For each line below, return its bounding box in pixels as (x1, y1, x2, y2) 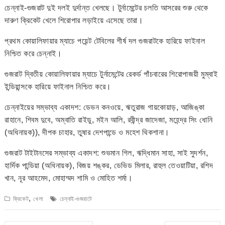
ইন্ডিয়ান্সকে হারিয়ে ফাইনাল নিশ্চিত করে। (5, 82, 111, 91)
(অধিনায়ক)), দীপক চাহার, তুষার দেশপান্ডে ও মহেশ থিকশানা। (5, 128, 170, 137)
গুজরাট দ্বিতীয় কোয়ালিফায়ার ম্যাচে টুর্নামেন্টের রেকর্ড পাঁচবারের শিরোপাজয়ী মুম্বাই (5, 69, 218, 78)
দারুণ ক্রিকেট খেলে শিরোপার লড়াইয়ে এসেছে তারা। (5, 16, 144, 25)
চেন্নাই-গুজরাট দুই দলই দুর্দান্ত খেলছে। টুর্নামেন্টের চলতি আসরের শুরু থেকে (5, 3, 208, 12)
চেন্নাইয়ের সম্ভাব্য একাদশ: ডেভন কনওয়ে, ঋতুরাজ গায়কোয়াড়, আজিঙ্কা (5, 102, 205, 111)
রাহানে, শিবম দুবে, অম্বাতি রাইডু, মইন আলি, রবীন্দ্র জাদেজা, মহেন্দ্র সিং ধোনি (5, 115, 213, 124)
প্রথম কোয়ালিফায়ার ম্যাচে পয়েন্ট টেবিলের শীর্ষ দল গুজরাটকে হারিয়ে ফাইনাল (5, 36, 205, 45)
